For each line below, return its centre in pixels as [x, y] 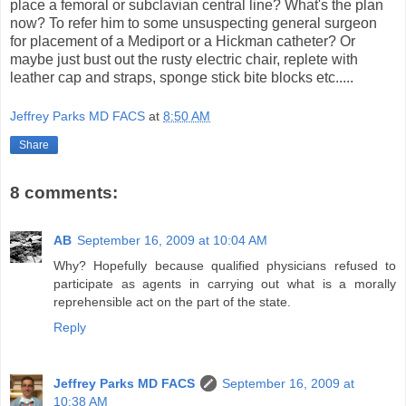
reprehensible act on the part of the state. [172, 301]
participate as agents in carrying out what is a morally [225, 283]
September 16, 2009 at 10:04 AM [172, 240]
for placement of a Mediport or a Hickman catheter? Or [183, 41]
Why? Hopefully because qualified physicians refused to [225, 265]
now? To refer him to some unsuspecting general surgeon [193, 23]
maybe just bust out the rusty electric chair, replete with [184, 59]
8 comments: [64, 193]
